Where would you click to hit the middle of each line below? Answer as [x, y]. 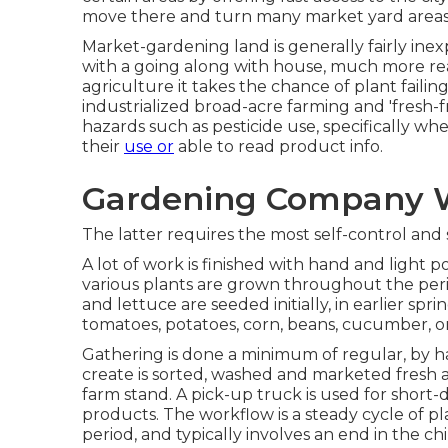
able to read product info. [278, 146]
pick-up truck [246, 394]
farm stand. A [136, 394]
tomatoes [120, 324]
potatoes [200, 324]
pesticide [247, 126]
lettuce [147, 304]
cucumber [385, 324]
